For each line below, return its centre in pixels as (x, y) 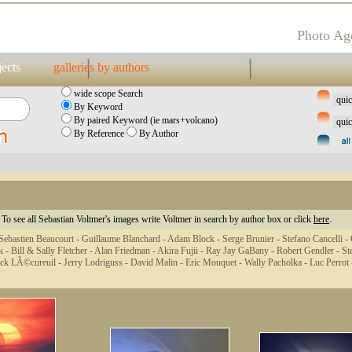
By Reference (99, 134)
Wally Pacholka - (277, 262)
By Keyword (97, 107)
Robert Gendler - (309, 251)
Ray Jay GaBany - (241, 251)
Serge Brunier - (252, 239)
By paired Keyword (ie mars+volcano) (145, 120)
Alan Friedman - (126, 251)
